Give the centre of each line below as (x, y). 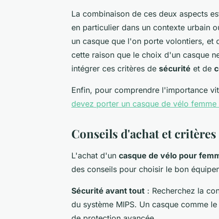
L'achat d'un (95, 155)
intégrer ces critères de (115, 68)
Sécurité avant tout (108, 190)
